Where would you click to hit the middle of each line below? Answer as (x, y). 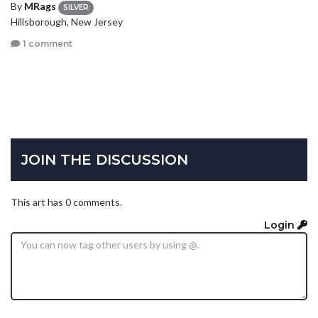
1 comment (46, 44)
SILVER (76, 7)
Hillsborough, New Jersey (67, 21)
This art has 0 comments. (66, 202)
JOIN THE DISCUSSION (105, 160)
